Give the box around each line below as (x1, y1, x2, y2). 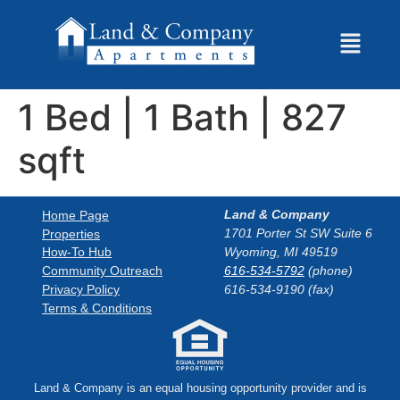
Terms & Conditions (42, 300, 152, 315)
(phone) (304, 263, 353, 279)
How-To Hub (42, 245, 112, 260)
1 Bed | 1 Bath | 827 (18, 96, 346, 140)
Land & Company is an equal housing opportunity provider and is (33, 381, 367, 396)
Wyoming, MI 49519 (223, 245, 337, 260)
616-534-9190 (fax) (223, 282, 334, 297)
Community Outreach (42, 263, 162, 279)
